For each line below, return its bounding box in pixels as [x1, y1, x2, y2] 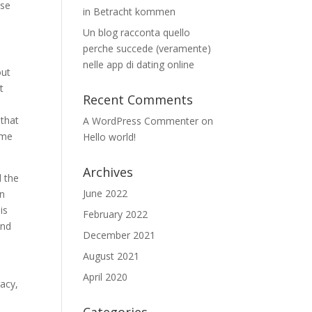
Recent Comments [83, 91, 194, 108]
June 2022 [83, 187, 128, 200]
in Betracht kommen [83, 5, 176, 18]
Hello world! [83, 130, 136, 143]
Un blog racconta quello [83, 26, 191, 39]
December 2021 [83, 228, 156, 242]
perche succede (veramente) [83, 42, 212, 55]
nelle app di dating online [83, 58, 195, 71]
